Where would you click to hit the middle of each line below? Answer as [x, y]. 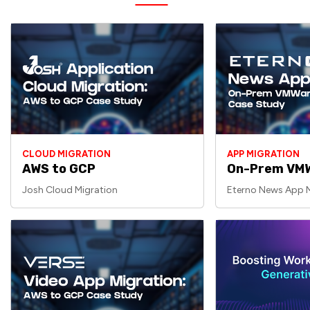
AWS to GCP [59, 169]
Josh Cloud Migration [70, 190]
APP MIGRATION [263, 154]
